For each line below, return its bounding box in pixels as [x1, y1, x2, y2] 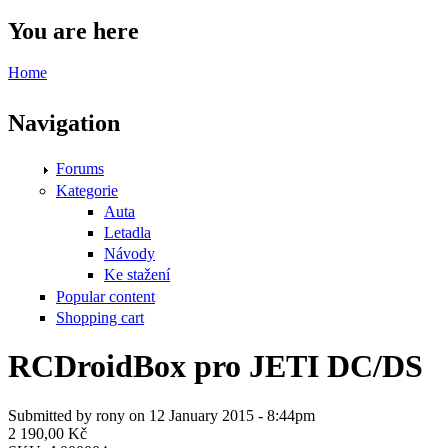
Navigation [8, 110, 120, 137]
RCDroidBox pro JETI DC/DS [8, 348, 423, 385]
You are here [8, 17, 139, 44]
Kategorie [56, 181, 118, 199]
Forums [56, 160, 104, 178]
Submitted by [8, 406, 96, 424]
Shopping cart [56, 308, 144, 326]
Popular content [56, 287, 155, 305]
